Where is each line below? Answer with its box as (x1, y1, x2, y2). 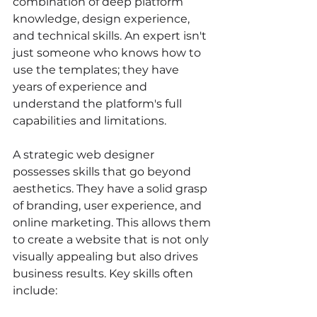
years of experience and (13, 79, 150, 93)
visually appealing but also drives (13, 249, 201, 263)
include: (13, 283, 57, 297)
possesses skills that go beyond (13, 164, 194, 178)
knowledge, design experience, (13, 11, 192, 25)
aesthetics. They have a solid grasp (13, 181, 210, 195)
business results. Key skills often (13, 266, 196, 280)
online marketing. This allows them (13, 215, 214, 229)
